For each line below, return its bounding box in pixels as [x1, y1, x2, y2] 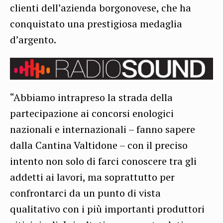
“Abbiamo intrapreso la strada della [10, 91, 173, 105]
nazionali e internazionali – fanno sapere [10, 122, 195, 136]
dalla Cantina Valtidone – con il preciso [10, 138, 188, 152]
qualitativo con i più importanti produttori [10, 202, 205, 216]
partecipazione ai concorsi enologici [10, 107, 174, 120]
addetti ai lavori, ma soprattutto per [10, 170, 175, 184]
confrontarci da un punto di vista [10, 186, 161, 200]
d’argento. [10, 32, 56, 46]
